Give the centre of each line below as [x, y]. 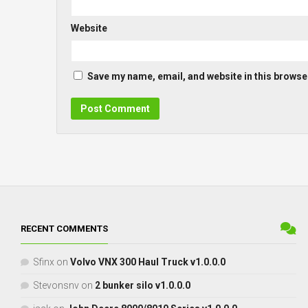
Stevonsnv [56, 285]
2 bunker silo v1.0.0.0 [143, 285]
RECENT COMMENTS [64, 228]
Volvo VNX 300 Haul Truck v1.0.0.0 [148, 262]
